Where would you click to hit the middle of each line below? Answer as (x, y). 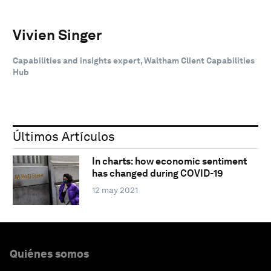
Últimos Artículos (64, 136)
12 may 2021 (115, 190)
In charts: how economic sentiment (169, 162)
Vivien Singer (57, 34)
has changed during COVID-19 (157, 174)
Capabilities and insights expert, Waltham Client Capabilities (134, 60)
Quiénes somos (49, 253)
